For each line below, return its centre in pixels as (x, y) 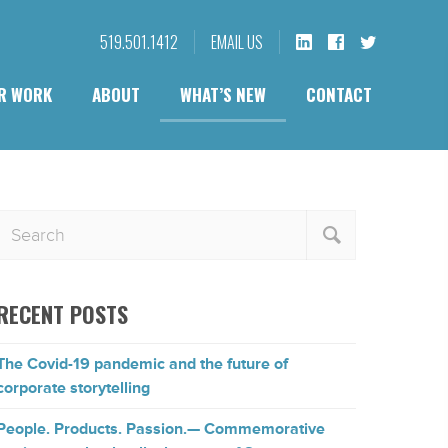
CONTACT (339, 94)
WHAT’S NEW (223, 94)
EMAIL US (237, 42)
